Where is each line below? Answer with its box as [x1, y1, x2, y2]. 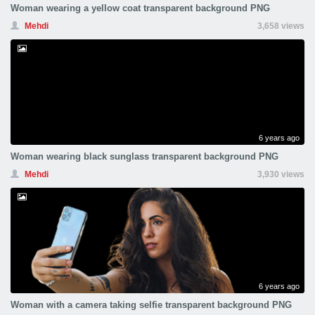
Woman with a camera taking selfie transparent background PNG [11, 300, 292, 310]
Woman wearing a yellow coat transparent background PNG [11, 3, 270, 13]
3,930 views [257, 169, 304, 179]
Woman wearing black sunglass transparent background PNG [11, 151, 278, 162]
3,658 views [257, 21, 304, 31]
